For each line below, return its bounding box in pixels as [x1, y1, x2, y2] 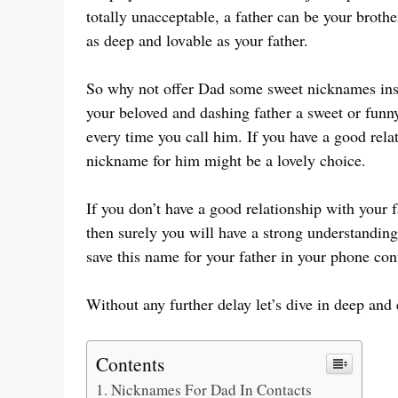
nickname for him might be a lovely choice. [86, 149, 366, 171]
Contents [96, 351, 164, 378]
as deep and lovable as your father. [86, 29, 308, 52]
